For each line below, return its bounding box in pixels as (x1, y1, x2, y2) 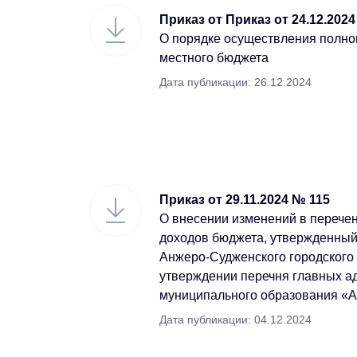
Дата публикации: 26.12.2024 (159, 76, 312, 88)
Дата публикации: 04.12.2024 (159, 313, 312, 326)
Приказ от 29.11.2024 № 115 (159, 193, 330, 206)
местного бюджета (159, 51, 269, 65)
